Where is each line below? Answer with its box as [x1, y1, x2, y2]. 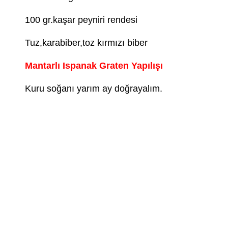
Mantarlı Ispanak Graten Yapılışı [25, 61, 163, 71]
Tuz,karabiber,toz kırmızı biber [25, 38, 148, 48]
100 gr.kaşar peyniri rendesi [25, 15, 137, 25]
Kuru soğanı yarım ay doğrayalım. [25, 83, 162, 94]
